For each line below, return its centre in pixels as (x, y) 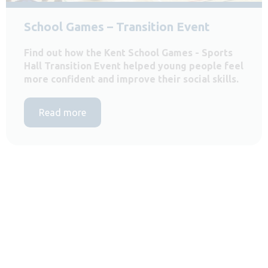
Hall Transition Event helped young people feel (134, 66)
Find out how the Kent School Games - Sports (128, 52)
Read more (63, 112)
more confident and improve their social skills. (131, 79)
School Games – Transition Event (117, 26)
